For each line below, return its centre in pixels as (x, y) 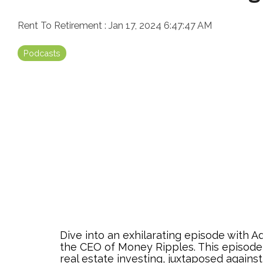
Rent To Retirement (61, 26)
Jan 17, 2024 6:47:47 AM (160, 26)
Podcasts (42, 53)
